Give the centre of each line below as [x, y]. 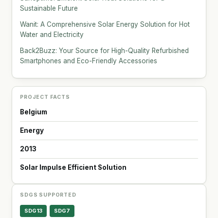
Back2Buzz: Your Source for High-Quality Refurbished [104, 50]
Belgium [34, 112]
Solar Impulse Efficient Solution [73, 167]
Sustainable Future [49, 8]
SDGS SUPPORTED [48, 195]
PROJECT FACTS [45, 97]
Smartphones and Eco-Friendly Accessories [89, 61]
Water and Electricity [52, 34]
